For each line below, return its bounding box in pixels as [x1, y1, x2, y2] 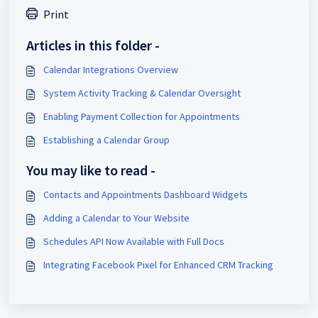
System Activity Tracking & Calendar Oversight [43, 86, 241, 99]
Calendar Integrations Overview [43, 62, 178, 76]
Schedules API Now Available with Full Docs [43, 234, 224, 248]
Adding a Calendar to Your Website [43, 211, 190, 224]
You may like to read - [26, 160, 155, 179]
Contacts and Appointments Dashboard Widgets [43, 187, 248, 201]
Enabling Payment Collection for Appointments [43, 109, 240, 123]
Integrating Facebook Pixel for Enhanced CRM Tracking [43, 258, 273, 271]
